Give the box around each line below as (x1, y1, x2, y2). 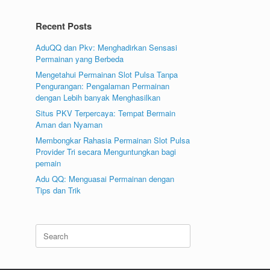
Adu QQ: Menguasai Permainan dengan (36, 173, 175, 185)
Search (35, 224, 60, 236)
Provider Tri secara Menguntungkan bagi (36, 146, 177, 158)
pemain (36, 157, 61, 169)
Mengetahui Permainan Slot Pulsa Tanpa (36, 69, 178, 81)
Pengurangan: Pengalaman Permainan (36, 80, 170, 92)
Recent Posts (36, 19, 92, 33)
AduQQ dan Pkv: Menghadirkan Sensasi (36, 42, 178, 54)
